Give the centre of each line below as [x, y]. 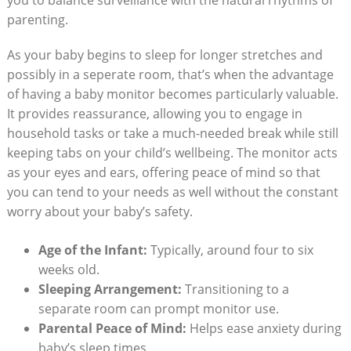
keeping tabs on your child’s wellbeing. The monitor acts [172, 152]
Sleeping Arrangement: [110, 289]
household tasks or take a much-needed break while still [172, 133]
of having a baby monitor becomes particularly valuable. [172, 94]
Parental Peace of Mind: [112, 328]
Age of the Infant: [92, 250]
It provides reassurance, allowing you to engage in [154, 113]
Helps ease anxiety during [264, 328]
